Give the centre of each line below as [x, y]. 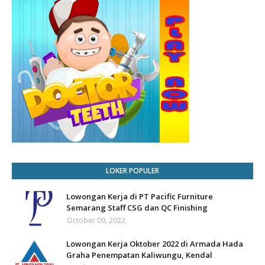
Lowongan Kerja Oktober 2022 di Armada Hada [155, 244]
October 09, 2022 [96, 220]
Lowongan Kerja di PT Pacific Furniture [140, 196]
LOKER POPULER [132, 171]
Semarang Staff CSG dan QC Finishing [137, 208]
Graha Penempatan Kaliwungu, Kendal [139, 255]
